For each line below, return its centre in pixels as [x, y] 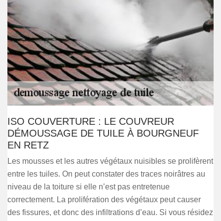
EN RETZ [28, 145]
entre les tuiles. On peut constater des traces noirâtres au [106, 174]
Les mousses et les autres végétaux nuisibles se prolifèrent [110, 161]
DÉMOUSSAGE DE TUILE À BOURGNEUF [103, 133]
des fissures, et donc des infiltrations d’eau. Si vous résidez [110, 212]
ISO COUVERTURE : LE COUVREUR [91, 121]
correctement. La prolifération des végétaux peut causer [104, 200]
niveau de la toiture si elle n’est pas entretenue [89, 187]
